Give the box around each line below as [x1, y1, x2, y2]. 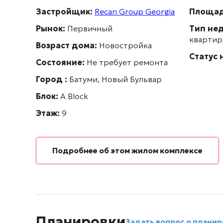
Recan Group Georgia [95, 6, 175, 16]
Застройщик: [36, 6, 93, 16]
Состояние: [36, 57, 85, 67]
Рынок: [36, 23, 65, 33]
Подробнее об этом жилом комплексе [52, 146, 203, 155]
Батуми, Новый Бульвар [67, 74, 162, 84]
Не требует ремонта [85, 57, 168, 67]
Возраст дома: [36, 40, 99, 50]
